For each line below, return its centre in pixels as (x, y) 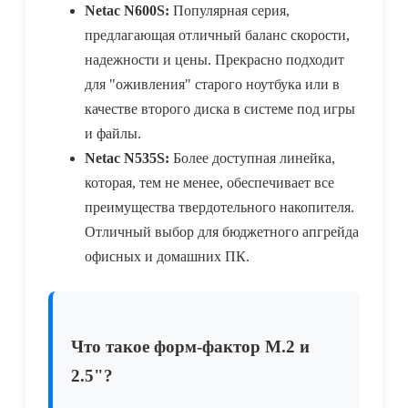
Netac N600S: (127, 11)
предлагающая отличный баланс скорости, (217, 36)
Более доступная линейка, (252, 158)
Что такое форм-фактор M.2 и (190, 347)
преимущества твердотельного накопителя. (219, 208)
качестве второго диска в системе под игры (220, 109)
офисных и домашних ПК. (167, 257)
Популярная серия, (229, 11)
